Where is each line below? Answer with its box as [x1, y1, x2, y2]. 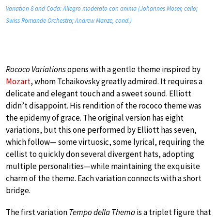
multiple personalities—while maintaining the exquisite [6, 161, 200, 172]
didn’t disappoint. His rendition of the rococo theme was [6, 100, 201, 111]
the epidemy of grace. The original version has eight [6, 112, 184, 124]
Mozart [6, 76, 31, 87]
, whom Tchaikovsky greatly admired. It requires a [31, 76, 202, 87]
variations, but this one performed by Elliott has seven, [6, 124, 197, 136]
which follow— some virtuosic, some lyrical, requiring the [6, 137, 204, 148]
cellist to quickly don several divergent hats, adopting [6, 149, 194, 160]
